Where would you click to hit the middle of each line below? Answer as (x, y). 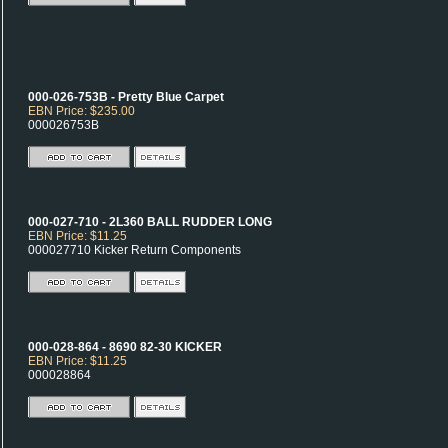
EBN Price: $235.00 (81, 111)
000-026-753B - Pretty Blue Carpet (126, 97)
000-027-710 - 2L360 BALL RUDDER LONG (150, 222)
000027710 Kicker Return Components (134, 250)
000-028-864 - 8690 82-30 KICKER (125, 347)
